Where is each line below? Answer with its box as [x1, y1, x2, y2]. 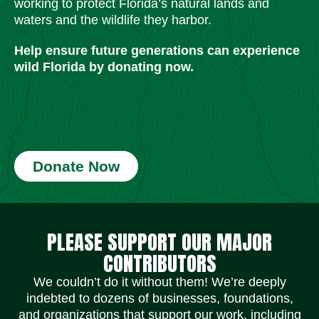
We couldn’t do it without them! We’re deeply [33, 274, 286, 289]
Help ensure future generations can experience [14, 43, 300, 58]
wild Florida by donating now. [14, 59, 194, 74]
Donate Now [33, 157, 120, 174]
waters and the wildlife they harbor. [14, 12, 211, 27]
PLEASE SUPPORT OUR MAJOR [47, 226, 272, 257]
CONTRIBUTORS [103, 247, 216, 278]
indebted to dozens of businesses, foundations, [26, 291, 293, 305]
